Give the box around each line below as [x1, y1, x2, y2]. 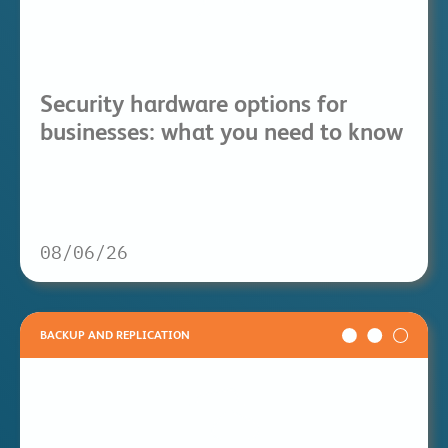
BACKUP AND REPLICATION [40, 328, 190, 343]
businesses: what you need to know [40, 118, 403, 146]
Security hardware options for [40, 90, 347, 118]
